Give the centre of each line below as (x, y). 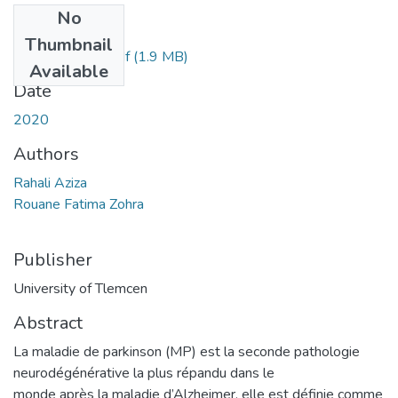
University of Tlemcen (80, 288)
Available (69, 71)
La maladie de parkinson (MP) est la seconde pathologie (187, 351)
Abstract (48, 322)
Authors (46, 154)
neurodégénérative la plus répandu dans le (144, 373)
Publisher (53, 259)
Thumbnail (69, 44)
